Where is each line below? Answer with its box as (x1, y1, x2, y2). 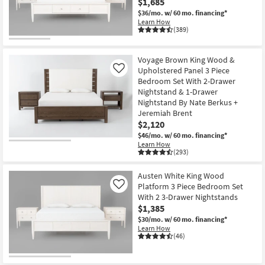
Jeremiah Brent (138, 108, 192, 119)
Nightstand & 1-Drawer (138, 86, 218, 98)
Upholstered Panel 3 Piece (138, 65, 230, 76)
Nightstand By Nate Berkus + (138, 97, 238, 108)
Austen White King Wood (138, 170, 224, 182)
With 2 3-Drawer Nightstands (138, 192, 238, 203)
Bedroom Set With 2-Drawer (138, 76, 235, 87)
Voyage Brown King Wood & (138, 54, 235, 66)
